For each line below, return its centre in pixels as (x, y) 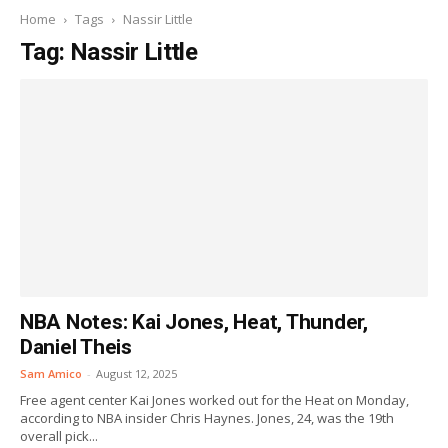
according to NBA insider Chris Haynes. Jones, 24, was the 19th (207, 418)
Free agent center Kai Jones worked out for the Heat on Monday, (214, 400)
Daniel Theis (76, 347)
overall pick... (59, 436)
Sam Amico (51, 373)
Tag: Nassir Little (109, 52)
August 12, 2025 (136, 373)
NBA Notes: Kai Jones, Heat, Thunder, (194, 322)
